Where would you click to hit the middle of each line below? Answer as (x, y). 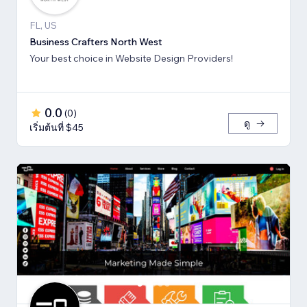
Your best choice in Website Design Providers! (131, 58)
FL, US (43, 25)
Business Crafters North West (96, 41)
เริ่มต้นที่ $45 (57, 127)
